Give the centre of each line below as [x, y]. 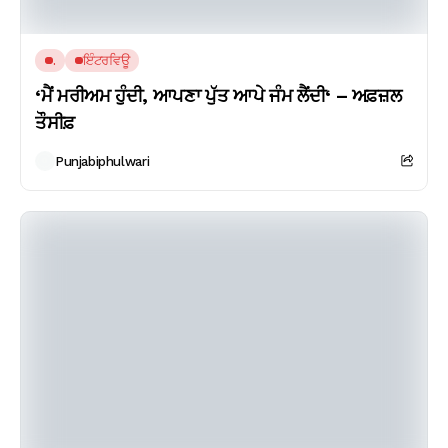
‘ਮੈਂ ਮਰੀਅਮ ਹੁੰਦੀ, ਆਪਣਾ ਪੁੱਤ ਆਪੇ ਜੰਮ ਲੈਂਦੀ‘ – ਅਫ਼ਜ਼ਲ [218, 95]
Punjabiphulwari [102, 161]
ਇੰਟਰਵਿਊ [106, 60]
